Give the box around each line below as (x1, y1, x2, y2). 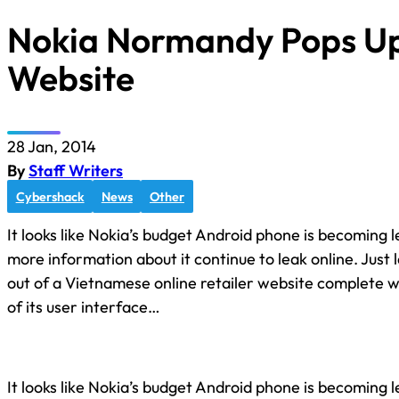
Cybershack (15, 188, 85, 205)
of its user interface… (7, 297, 160, 318)
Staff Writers (28, 160, 123, 182)
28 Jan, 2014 (7, 136, 96, 158)
